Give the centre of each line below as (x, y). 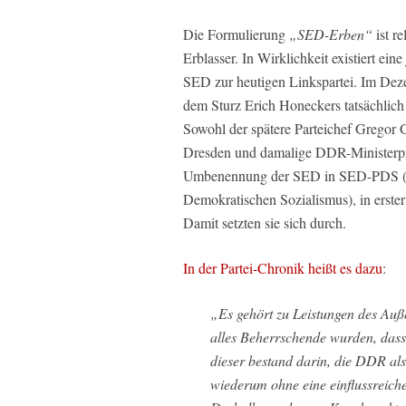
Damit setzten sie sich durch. (265, 222)
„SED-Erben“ (331, 34)
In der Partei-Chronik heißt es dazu (283, 267)
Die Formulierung (236, 34)
